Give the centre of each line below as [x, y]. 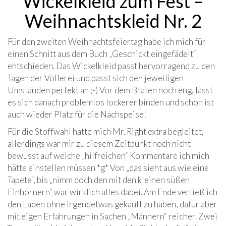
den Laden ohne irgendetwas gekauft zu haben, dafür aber [112, 204]
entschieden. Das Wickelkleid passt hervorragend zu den [111, 66]
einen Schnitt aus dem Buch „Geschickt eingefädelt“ [102, 54]
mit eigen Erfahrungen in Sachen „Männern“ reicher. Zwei [112, 216]
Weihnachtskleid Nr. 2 [113, 21]
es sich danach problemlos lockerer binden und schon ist [111, 102]
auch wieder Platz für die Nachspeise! [77, 115]
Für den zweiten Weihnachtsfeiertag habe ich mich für [107, 42]
